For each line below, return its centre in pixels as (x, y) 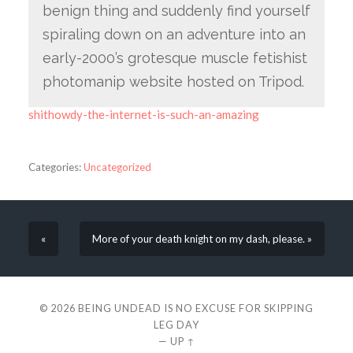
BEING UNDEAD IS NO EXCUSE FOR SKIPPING (196, 308)
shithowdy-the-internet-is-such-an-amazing (143, 115)
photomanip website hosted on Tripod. (175, 81)
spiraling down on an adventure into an (174, 34)
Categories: (54, 167)
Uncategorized (117, 167)
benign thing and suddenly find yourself (176, 10)
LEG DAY (176, 324)
